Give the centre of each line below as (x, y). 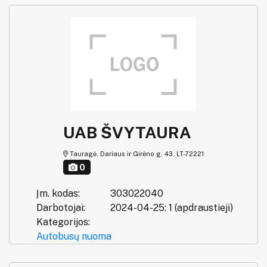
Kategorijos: (63, 222)
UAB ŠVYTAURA (127, 132)
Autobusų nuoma (74, 236)
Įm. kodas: (58, 193)
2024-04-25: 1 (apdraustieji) (171, 207)
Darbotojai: (61, 207)
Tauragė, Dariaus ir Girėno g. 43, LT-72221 (136, 153)
